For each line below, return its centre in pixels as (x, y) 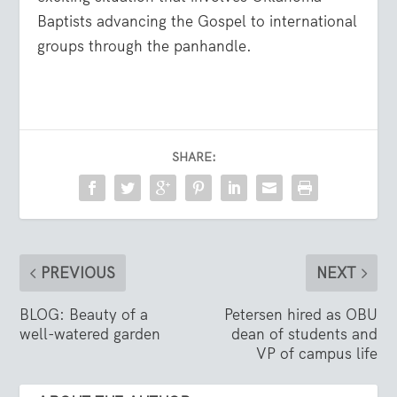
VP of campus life (316, 354)
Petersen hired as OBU (300, 315)
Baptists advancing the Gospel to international (198, 22)
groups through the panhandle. (145, 47)
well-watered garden (90, 335)
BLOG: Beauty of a (84, 315)
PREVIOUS (78, 273)
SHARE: (194, 157)
